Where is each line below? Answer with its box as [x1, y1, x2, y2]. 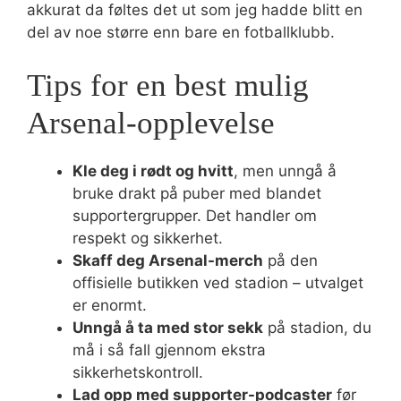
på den [263, 251, 318, 269]
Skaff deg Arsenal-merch [73, 251, 263, 269]
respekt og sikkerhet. [73, 228, 223, 247]
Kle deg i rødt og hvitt [73, 161, 234, 180]
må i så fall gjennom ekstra [73, 340, 266, 359]
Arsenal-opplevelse [27, 105, 275, 141]
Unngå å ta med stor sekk [73, 318, 263, 337]
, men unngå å [234, 161, 337, 180]
